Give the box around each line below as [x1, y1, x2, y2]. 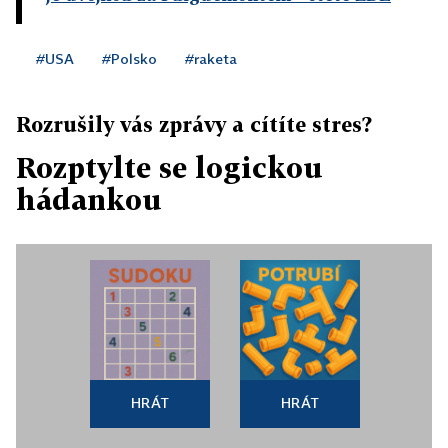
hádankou [16, 183, 162, 216]
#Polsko [102, 50, 157, 67]
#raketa [185, 50, 237, 67]
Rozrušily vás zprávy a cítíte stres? [16, 112, 372, 136]
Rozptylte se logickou [16, 151, 323, 184]
